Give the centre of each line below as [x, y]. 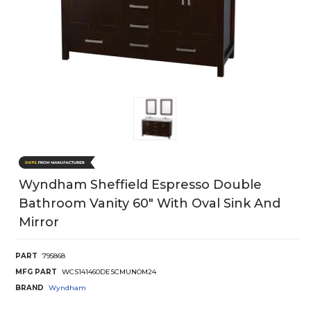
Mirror [39, 222]
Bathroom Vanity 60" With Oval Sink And [150, 203]
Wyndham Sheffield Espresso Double [140, 184]
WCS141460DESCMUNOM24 [109, 271]
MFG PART [36, 271]
